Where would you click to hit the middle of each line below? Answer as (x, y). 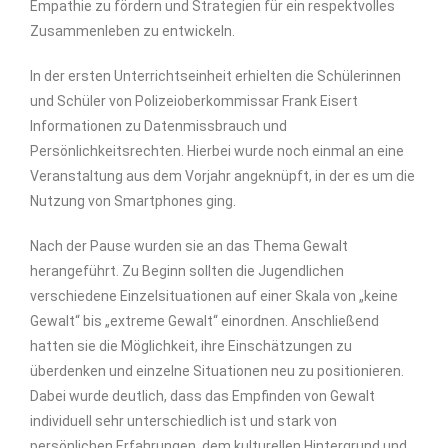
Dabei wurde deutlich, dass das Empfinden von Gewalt (202, 396)
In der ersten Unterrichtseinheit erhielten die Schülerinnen (215, 76)
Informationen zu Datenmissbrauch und (158, 126)
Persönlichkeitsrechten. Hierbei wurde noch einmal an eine (217, 151)
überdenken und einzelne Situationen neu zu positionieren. (217, 371)
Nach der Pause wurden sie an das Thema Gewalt (189, 246)
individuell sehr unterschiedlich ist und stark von (183, 421)
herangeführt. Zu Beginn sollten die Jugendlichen (187, 271)
